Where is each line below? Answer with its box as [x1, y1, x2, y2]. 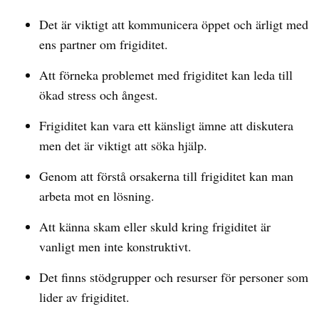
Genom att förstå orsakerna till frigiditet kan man [39, 167, 293, 184]
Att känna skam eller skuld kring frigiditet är [39, 218, 271, 235]
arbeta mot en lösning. [39, 187, 155, 204]
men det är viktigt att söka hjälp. [39, 137, 207, 154]
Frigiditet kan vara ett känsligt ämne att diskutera [39, 117, 293, 134]
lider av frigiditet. [39, 288, 130, 305]
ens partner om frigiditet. [39, 36, 168, 53]
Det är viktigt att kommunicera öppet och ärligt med [39, 16, 308, 33]
